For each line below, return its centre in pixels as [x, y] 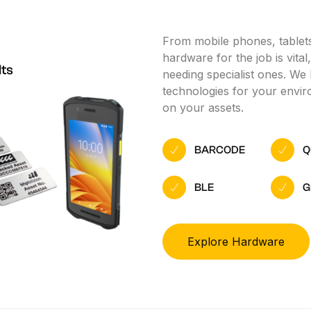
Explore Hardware [236, 241]
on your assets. [203, 107]
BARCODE [219, 150]
